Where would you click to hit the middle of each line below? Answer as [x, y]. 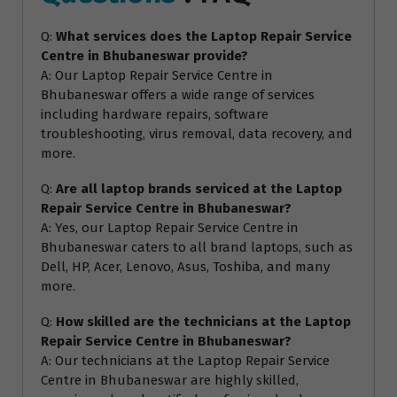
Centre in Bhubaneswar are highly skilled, [170, 381]
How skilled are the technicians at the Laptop [203, 322]
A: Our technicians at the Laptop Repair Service [185, 361]
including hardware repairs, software [155, 115]
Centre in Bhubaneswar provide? [144, 56]
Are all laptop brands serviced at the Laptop [199, 189]
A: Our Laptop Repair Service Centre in [157, 76]
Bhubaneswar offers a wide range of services [178, 95]
